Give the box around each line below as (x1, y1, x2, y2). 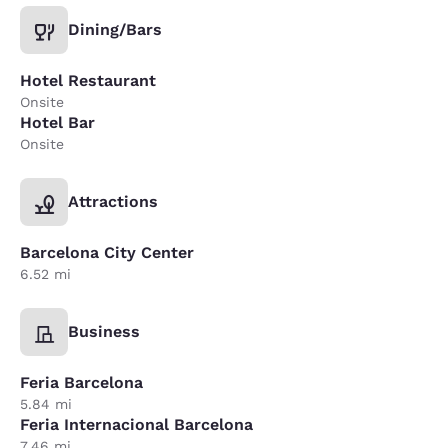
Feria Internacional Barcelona (20, 415, 253, 435)
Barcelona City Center (20, 243, 194, 263)
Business (68, 322, 140, 342)
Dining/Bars (68, 20, 162, 40)
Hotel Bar (20, 113, 95, 133)
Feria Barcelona (20, 373, 143, 393)
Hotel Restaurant (20, 71, 156, 91)
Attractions (68, 192, 158, 212)
